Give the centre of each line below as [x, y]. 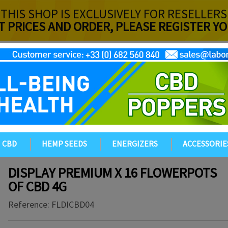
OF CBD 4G [37, 186]
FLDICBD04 [73, 204]
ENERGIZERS [135, 144]
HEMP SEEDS [64, 144]
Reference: [29, 204]
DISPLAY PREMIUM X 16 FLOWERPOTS [112, 173]
